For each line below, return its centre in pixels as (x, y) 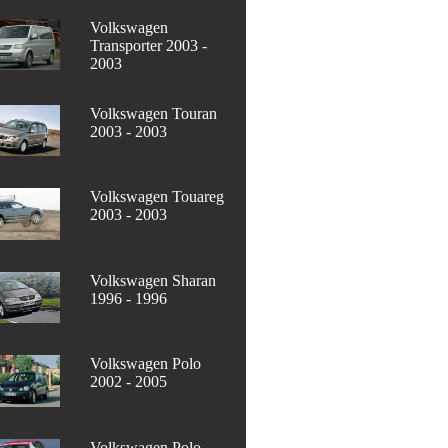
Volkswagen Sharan (153, 280)
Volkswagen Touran (154, 113)
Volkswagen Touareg (157, 197)
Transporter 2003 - (149, 45)
